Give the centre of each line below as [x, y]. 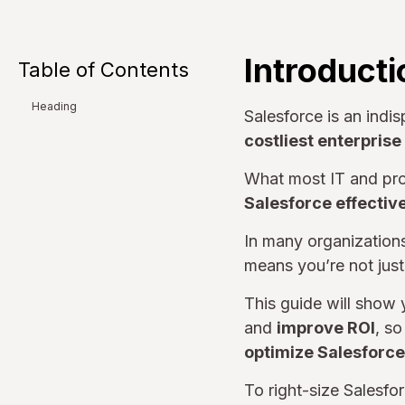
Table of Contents [104, 70]
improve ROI [326, 328]
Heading [54, 107]
